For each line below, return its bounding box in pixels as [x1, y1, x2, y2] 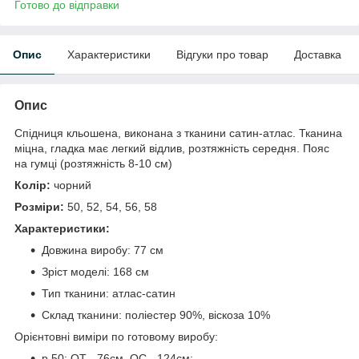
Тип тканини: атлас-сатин [42, 286, 175, 300]
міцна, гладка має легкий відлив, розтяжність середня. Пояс [14, 141, 329, 155]
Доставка [294, 47, 341, 61]
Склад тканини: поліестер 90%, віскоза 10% [42, 308, 270, 321]
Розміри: [14, 200, 64, 213]
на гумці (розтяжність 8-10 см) [14, 156, 172, 170]
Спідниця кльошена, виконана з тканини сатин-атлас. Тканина [14, 126, 342, 139]
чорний [54, 178, 91, 192]
